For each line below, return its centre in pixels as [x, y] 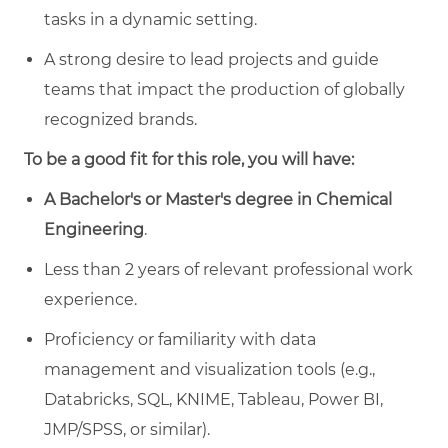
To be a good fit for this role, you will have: [189, 159]
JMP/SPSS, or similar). [127, 429]
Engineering [94, 229]
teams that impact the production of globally [224, 89]
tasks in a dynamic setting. [150, 19]
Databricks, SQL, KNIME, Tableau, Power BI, [213, 399]
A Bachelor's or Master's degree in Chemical [218, 199]
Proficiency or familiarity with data [180, 339]
